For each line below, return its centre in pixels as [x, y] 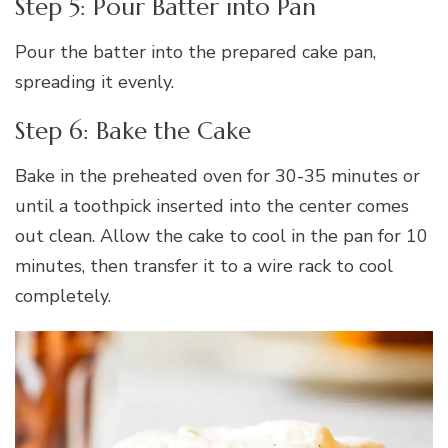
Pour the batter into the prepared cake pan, [195, 51]
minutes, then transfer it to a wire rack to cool [204, 265]
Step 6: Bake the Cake [133, 130]
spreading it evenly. [94, 81]
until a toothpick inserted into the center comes [212, 205]
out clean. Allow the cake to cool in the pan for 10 [221, 235]
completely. [63, 295]
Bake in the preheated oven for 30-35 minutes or [217, 175]
